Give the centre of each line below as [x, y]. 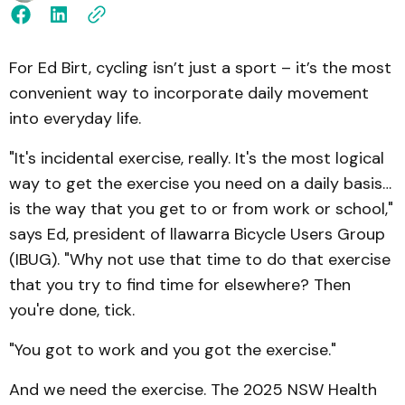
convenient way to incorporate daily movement [189, 93]
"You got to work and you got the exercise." [173, 350]
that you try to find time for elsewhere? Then [180, 285]
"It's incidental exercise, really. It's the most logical [197, 158]
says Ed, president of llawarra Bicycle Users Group [197, 234]
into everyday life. [75, 118]
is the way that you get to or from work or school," [201, 209]
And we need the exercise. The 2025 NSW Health [193, 390]
